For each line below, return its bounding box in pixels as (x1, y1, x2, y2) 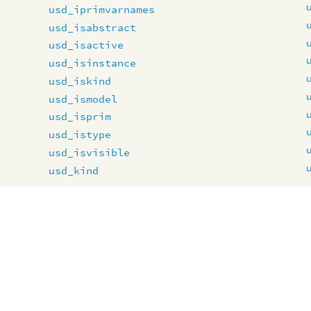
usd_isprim (49, 110, 112, 124)
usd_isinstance (49, 56, 137, 69)
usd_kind (49, 163, 99, 177)
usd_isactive (49, 38, 124, 52)
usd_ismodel (49, 92, 118, 106)
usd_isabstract (49, 20, 137, 34)
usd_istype (49, 128, 112, 141)
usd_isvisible (49, 145, 131, 159)
